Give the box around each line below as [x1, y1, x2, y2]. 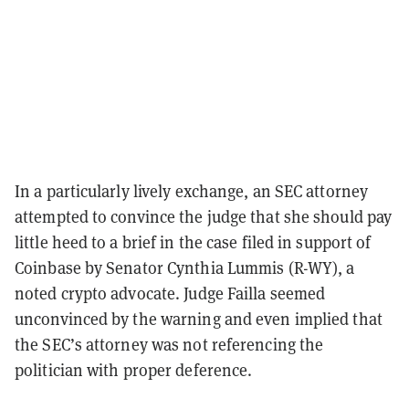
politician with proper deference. [15, 359, 253, 381]
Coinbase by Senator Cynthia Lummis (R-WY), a [15, 257, 355, 278]
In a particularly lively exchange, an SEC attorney [15, 180, 369, 202]
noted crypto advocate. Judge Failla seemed [15, 282, 326, 304]
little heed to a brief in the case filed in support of [15, 231, 372, 253]
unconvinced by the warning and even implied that [15, 308, 383, 330]
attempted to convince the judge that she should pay [15, 205, 393, 227]
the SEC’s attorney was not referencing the [15, 333, 324, 355]
